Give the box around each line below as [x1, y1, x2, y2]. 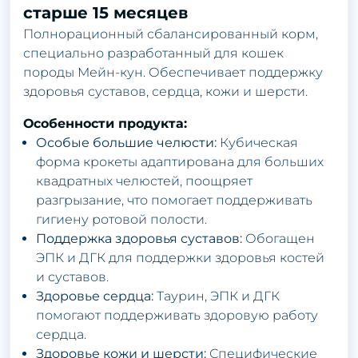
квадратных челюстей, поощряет [36, 173, 253, 189]
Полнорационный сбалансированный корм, [23, 26, 318, 42]
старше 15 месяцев [23, 2, 188, 22]
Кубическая [217, 134, 298, 150]
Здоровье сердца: [36, 288, 153, 304]
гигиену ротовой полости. [36, 211, 207, 227]
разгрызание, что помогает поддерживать [36, 192, 312, 208]
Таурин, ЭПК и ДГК [153, 288, 280, 304]
